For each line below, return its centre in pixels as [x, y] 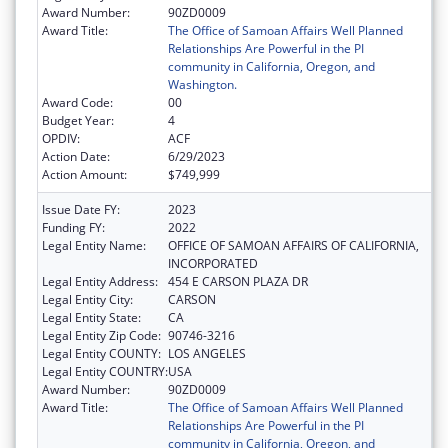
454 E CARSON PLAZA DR [238, 282]
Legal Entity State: [91, 318]
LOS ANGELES [207, 354]
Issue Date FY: [81, 210]
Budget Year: [78, 121]
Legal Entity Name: [94, 246]
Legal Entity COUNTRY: [105, 372]
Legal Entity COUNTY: [101, 354]
